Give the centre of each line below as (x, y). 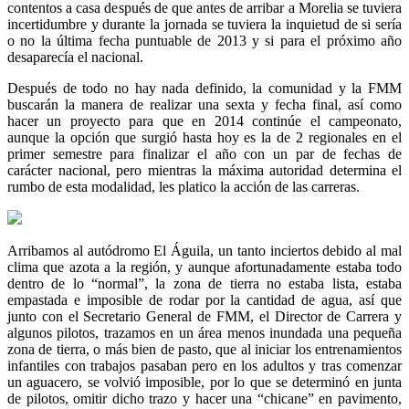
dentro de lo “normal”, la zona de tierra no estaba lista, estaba (204, 284)
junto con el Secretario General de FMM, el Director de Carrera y (204, 317)
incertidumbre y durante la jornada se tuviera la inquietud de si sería (204, 25)
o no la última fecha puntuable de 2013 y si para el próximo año (204, 41)
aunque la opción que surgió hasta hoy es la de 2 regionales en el (204, 138)
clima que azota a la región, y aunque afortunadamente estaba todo (204, 267)
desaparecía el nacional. (75, 58)
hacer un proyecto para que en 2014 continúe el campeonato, (204, 121)
